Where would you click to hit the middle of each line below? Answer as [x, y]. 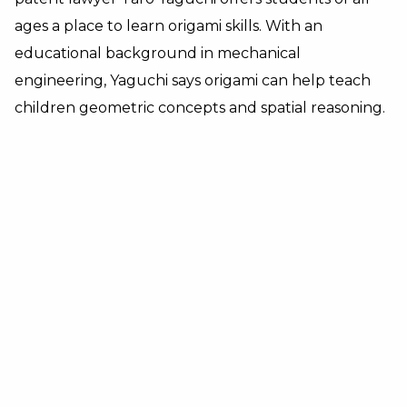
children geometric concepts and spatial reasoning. [200, 108]
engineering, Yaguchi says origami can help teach [193, 81]
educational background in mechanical [158, 54]
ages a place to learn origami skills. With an [169, 26]
